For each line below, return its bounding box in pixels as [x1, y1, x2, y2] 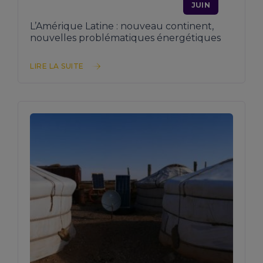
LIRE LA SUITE [30, 62, 84, 71]
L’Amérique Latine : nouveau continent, [30, 21, 214, 32]
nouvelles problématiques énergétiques [30, 32, 221, 44]
